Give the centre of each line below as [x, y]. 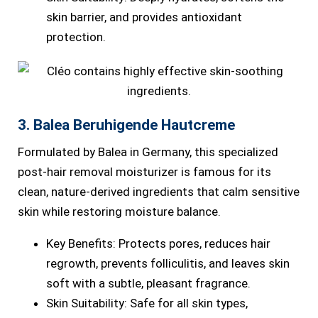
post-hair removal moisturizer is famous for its [144, 172]
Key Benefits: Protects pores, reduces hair [158, 243]
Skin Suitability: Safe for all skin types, [147, 303]
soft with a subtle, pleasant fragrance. [148, 283]
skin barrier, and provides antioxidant [144, 17]
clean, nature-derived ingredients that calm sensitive [159, 192]
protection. [76, 37]
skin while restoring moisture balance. [119, 212]
